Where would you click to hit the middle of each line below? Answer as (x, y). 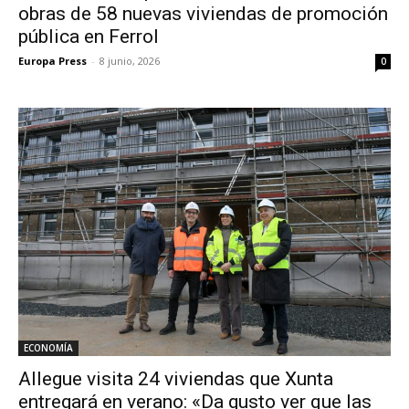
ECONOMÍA (48, 348)
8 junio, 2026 (130, 61)
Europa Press (52, 61)
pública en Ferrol (89, 37)
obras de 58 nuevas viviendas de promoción (203, 14)
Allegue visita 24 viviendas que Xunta (176, 379)
